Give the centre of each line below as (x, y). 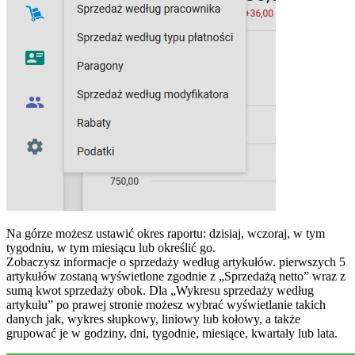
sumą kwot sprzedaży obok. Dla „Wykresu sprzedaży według (160, 291)
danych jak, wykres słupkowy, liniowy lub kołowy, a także (153, 319)
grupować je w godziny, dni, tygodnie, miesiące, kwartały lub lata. (172, 334)
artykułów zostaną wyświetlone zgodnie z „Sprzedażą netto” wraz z (176, 277)
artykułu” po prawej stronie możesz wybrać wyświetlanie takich (166, 305)
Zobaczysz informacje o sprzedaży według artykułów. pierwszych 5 (176, 262)
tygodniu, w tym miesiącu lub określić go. (111, 248)
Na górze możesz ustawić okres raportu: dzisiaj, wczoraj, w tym (166, 234)
